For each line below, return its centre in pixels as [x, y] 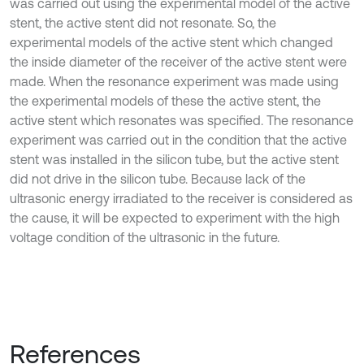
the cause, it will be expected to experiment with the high [175, 218]
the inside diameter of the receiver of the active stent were [178, 62]
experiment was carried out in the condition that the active [178, 140]
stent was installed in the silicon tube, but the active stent [174, 160]
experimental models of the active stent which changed [171, 43]
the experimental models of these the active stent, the [165, 101]
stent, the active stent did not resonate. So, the [143, 23]
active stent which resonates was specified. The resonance [182, 121]
